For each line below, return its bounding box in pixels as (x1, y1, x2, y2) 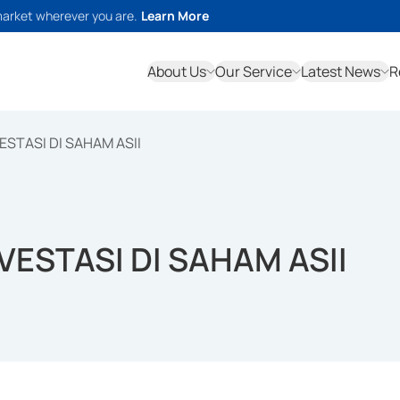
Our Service (215, 62, 292, 81)
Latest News (301, 62, 380, 81)
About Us (147, 62, 206, 81)
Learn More (141, 7, 209, 24)
